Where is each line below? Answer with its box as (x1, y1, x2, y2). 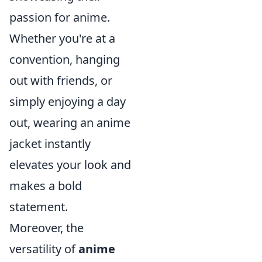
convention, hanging (9, 51, 120, 67)
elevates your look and (9, 157, 131, 173)
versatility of (9, 241, 78, 257)
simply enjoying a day (9, 94, 126, 109)
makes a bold (9, 178, 82, 194)
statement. (9, 199, 68, 215)
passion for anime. (9, 9, 110, 25)
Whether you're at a (9, 30, 115, 46)
